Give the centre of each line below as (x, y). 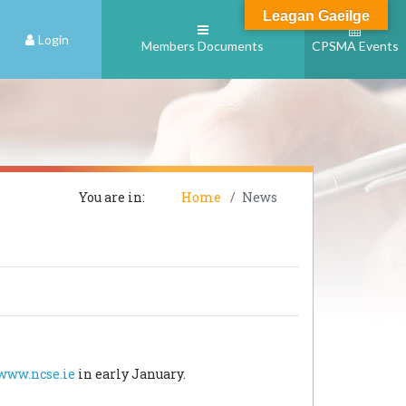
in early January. (130, 374)
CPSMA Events (355, 46)
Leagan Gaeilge (316, 16)
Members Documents (203, 46)
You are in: (112, 197)
